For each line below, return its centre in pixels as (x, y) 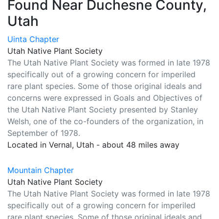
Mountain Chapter (41, 170)
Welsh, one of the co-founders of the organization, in (105, 121)
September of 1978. (44, 133)
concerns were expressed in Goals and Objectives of (105, 98)
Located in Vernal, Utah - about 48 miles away (93, 145)
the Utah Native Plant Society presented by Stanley (103, 109)
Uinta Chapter (33, 39)
